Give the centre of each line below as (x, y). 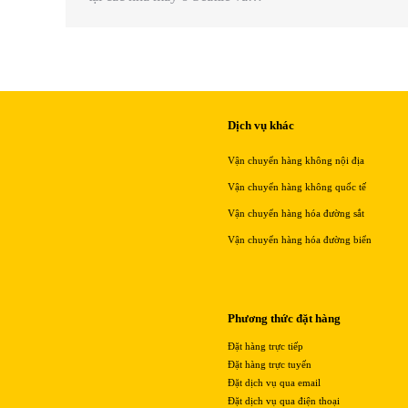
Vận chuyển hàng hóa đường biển (300, 239)
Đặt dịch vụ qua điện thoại (284, 400)
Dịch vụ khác (261, 125)
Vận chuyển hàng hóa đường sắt (296, 213)
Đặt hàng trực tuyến (270, 364)
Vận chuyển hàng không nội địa (296, 160)
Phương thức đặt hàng (284, 318)
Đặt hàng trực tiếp (265, 346)
